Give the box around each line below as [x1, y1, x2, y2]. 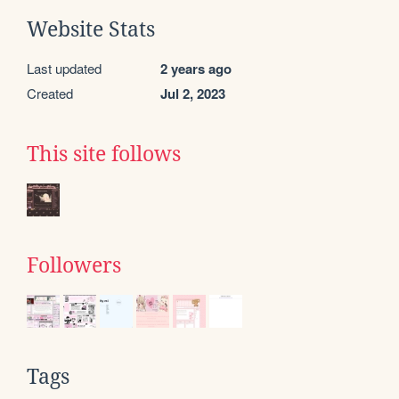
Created [27, 83, 73, 102]
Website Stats [27, 17, 155, 41]
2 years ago [160, 58, 232, 78]
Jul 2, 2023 [160, 83, 225, 103]
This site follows [27, 142, 181, 166]
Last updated [27, 58, 102, 77]
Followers [27, 253, 121, 277]
